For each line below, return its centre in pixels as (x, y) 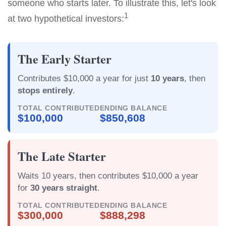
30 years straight (64, 188)
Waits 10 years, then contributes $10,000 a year (108, 176)
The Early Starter (65, 59)
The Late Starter (62, 156)
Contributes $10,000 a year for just (84, 78)
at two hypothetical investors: (66, 19)
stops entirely (45, 91)
